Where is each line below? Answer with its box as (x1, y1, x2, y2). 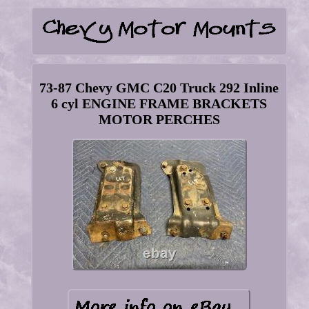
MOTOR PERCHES (98, 112, 220, 128)
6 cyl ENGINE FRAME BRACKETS (51, 96, 268, 112)
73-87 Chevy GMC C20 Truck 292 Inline (39, 80, 279, 96)
